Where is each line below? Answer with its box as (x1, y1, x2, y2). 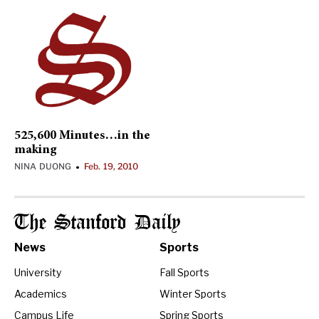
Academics (14, 287, 67, 300)
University (14, 266, 61, 278)
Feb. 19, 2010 (84, 161, 139, 172)
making (14, 144, 57, 157)
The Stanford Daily (14, 214, 180, 233)
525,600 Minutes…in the (14, 130, 150, 142)
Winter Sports (159, 287, 226, 300)
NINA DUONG (14, 161, 71, 172)
